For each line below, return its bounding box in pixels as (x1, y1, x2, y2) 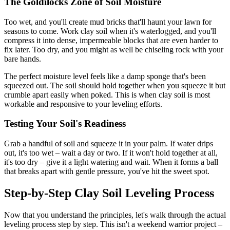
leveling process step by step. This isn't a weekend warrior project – (4, 219, 222, 228)
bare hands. (4, 54, 41, 63)
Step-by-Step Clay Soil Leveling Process (4, 186, 214, 200)
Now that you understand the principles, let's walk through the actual (4, 210, 226, 219)
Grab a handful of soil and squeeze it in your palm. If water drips (4, 139, 213, 148)
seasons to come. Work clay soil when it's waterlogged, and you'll (4, 26, 216, 35)
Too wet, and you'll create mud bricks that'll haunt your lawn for (4, 17, 212, 26)
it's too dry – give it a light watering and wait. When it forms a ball (4, 158, 218, 166)
